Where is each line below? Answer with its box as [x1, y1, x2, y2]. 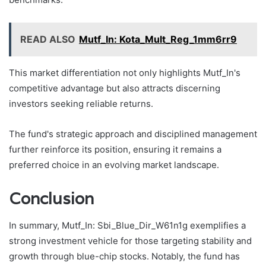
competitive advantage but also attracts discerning [9, 83, 220, 94]
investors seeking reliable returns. [9, 98, 153, 110]
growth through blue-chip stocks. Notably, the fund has [9, 250, 240, 262]
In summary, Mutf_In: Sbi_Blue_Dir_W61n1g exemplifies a [9, 219, 246, 231]
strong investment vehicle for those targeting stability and [9, 235, 252, 246]
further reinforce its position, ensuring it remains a [9, 144, 221, 156]
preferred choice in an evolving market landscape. [9, 159, 219, 171]
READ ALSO [20, 33, 75, 46]
